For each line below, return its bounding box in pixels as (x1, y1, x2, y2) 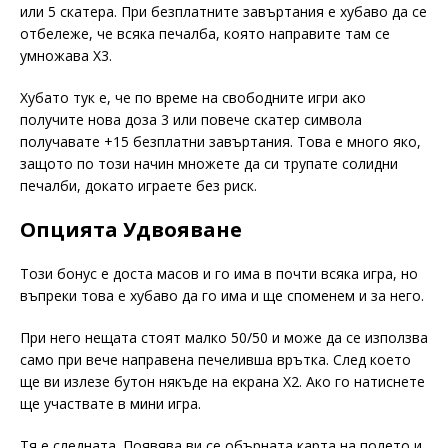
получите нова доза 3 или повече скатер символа (20, 109, 362, 129)
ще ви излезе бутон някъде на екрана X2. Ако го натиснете (20, 371, 425, 391)
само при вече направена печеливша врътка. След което (20, 349, 411, 369)
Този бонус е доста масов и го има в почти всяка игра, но (20, 263, 418, 283)
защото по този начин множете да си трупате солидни (20, 153, 398, 173)
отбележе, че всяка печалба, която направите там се (20, 23, 390, 43)
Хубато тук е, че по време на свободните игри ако (20, 87, 366, 107)
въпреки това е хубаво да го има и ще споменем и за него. (20, 285, 428, 305)
